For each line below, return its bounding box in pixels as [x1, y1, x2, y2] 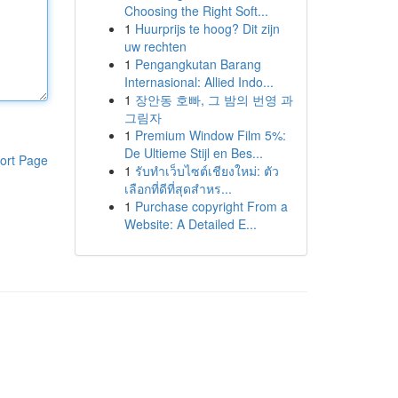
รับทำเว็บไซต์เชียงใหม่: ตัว [134, 162, 279, 179]
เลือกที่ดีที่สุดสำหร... [123, 179, 232, 197]
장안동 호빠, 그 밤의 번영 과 [134, 91, 293, 108]
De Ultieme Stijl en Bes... [123, 144, 263, 162]
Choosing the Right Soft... [123, 2, 268, 20]
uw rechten [123, 37, 187, 55]
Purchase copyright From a [134, 197, 288, 215]
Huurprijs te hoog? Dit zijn [134, 20, 280, 37]
